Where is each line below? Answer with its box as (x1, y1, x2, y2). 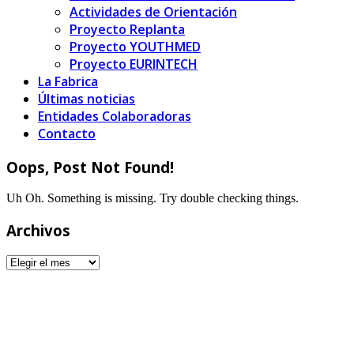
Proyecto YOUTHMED (70, 38, 201, 55)
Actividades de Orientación (70, 3, 237, 21)
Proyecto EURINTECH (70, 55, 198, 73)
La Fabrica (38, 73, 98, 90)
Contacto (38, 125, 96, 142)
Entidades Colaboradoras (38, 107, 191, 125)
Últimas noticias (38, 90, 135, 107)
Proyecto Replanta (70, 21, 185, 38)
